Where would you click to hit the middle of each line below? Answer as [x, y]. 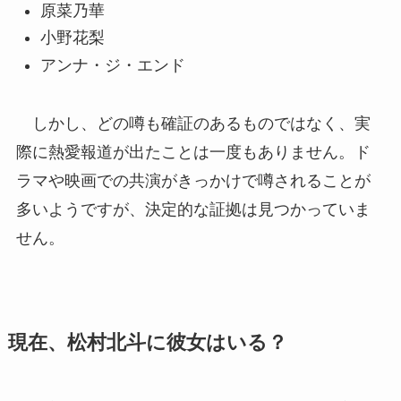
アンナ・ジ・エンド [112, 65]
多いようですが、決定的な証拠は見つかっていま [193, 209]
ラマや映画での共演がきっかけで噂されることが [193, 180]
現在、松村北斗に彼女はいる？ [147, 342]
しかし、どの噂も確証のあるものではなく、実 [193, 123]
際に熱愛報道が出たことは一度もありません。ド [193, 152]
